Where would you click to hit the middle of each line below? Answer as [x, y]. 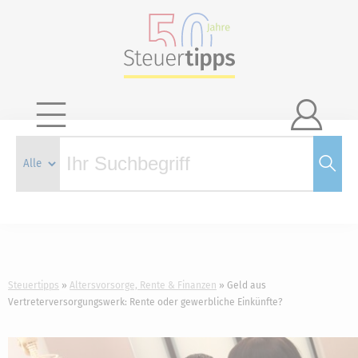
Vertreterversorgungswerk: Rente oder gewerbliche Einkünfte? [145, 302]
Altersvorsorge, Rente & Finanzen [143, 285]
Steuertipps [34, 285]
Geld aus [247, 285]
